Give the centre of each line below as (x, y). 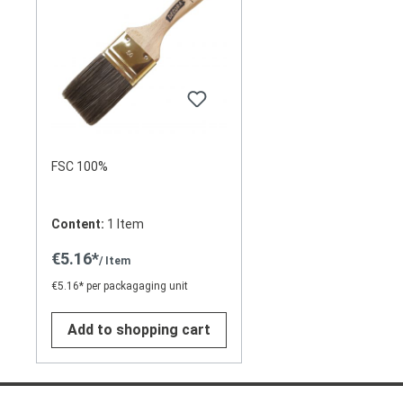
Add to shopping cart (139, 330)
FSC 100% (80, 167)
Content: (79, 224)
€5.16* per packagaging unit (120, 287)
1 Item (125, 224)
